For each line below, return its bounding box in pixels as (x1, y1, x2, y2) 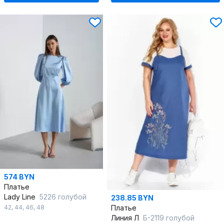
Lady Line (4, 192, 37, 201)
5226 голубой (39, 192, 86, 201)
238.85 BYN (111, 193, 153, 202)
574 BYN (4, 172, 34, 181)
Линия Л (111, 213, 141, 222)
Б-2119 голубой (143, 213, 194, 222)
